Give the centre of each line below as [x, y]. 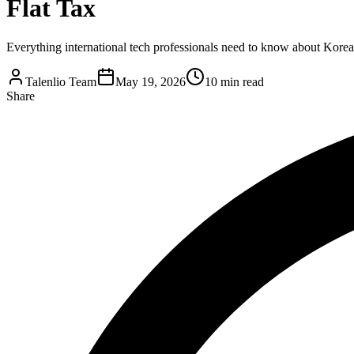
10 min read [234, 81]
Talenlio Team [61, 81]
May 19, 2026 [151, 81]
